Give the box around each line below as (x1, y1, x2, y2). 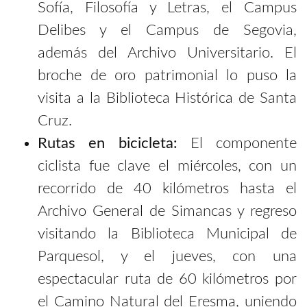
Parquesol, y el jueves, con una (38, 248, 297, 264)
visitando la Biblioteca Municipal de (38, 225, 297, 241)
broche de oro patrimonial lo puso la (38, 67, 297, 83)
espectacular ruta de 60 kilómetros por (38, 271, 297, 286)
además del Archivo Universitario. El (38, 45, 297, 60)
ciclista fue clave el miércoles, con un (38, 158, 297, 173)
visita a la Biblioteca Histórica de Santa (38, 90, 297, 106)
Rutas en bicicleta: (38, 135, 177, 151)
